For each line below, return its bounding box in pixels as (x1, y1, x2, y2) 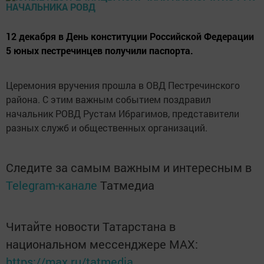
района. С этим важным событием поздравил (6, 93, 211, 105)
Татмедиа (100, 177, 154, 193)
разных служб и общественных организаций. (6, 121, 207, 134)
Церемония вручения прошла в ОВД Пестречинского (6, 79, 240, 91)
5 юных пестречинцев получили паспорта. (6, 44, 193, 57)
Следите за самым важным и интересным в (6, 160, 252, 175)
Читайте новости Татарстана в (6, 219, 176, 234)
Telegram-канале (6, 177, 97, 193)
